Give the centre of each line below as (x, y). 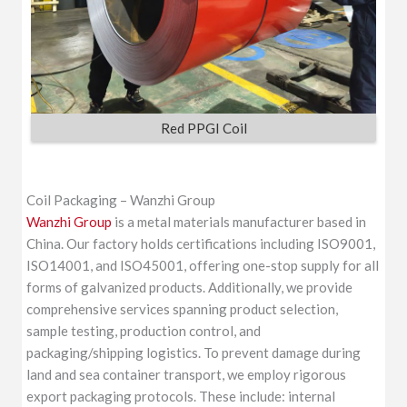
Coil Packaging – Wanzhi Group (121, 199)
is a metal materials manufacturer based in (239, 221)
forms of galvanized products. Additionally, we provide (190, 287)
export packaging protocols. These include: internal (181, 396)
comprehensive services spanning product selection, (183, 308)
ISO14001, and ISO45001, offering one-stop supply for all (203, 265)
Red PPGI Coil (203, 129)
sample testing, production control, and (144, 330)
